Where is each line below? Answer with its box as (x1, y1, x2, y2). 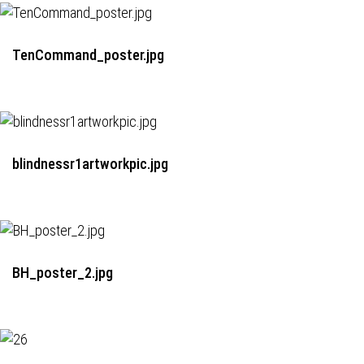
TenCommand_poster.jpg (12, 46, 164, 63)
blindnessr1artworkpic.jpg (12, 155, 168, 172)
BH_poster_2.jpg (12, 264, 113, 281)
